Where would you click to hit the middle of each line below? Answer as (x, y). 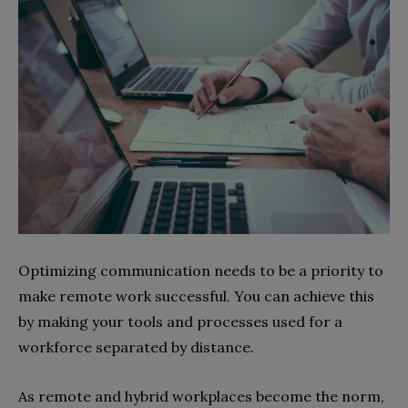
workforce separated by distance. (136, 347)
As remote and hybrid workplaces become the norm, (201, 396)
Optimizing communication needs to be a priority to (201, 270)
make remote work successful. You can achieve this (196, 296)
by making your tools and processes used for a (180, 321)
